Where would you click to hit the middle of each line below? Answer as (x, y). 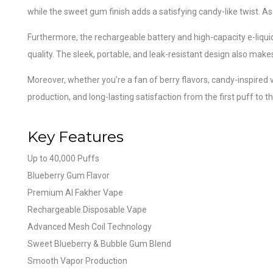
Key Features (76, 136)
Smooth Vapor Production (77, 261)
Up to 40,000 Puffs (63, 158)
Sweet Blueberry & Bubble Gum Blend (99, 243)
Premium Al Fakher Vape (75, 192)
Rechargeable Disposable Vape (87, 209)
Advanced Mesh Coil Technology (90, 226)
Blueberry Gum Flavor (69, 175)
